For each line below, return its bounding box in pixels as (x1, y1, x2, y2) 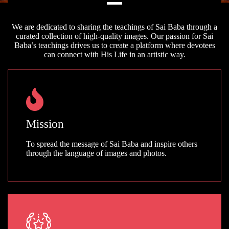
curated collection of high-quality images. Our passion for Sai (16, 32, 213, 40)
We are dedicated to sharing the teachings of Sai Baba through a (12, 22, 217, 31)
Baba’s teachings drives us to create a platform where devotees (14, 41, 215, 50)
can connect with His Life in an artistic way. (43, 50, 186, 59)
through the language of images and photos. (26, 148, 167, 157)
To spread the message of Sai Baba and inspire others (26, 139, 197, 148)
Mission (26, 118, 64, 130)
